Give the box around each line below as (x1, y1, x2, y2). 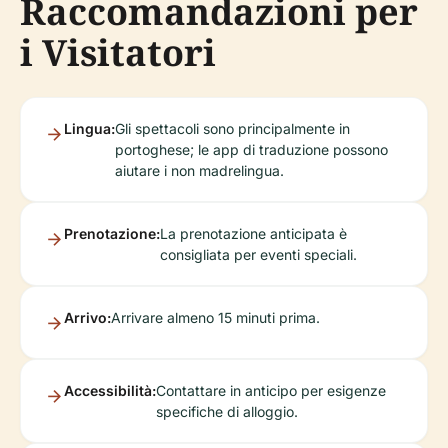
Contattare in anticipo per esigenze (156, 382, 386, 399)
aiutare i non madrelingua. (115, 162, 284, 179)
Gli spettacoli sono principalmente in (115, 120, 350, 137)
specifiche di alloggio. (156, 403, 298, 420)
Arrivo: (64, 309, 111, 326)
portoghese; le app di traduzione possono (115, 141, 388, 158)
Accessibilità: (64, 382, 156, 399)
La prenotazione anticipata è (160, 225, 347, 242)
